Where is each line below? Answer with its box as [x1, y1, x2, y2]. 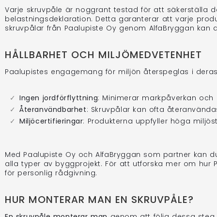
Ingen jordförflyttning [19, 93, 98, 103]
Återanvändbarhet [19, 104, 87, 114]
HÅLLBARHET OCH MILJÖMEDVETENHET [5, 47, 202, 62]
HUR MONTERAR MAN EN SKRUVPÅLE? [5, 192, 194, 206]
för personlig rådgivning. [5, 168, 98, 178]
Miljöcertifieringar [19, 116, 83, 126]
